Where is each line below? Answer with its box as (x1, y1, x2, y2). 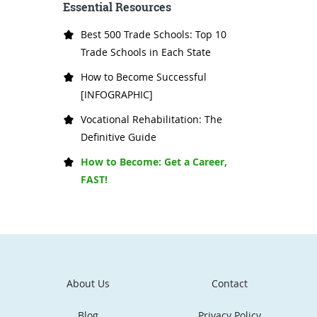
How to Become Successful (81, 70, 207, 84)
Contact (211, 276, 248, 290)
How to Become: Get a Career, (81, 155, 227, 169)
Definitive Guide (81, 130, 156, 144)
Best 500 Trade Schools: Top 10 (81, 28, 226, 42)
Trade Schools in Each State (81, 45, 211, 59)
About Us (66, 276, 110, 290)
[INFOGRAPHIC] (81, 88, 153, 102)
